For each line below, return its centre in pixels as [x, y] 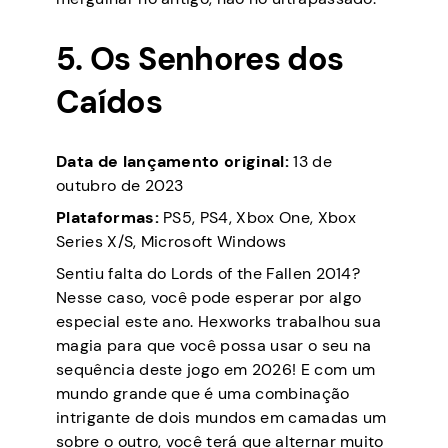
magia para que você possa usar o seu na [214, 346]
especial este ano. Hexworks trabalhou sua [219, 322]
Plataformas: [107, 218]
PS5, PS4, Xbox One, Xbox [257, 218]
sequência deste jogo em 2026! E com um [216, 370]
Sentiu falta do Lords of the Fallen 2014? [208, 274]
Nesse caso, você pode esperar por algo [209, 298]
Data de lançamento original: [172, 162]
